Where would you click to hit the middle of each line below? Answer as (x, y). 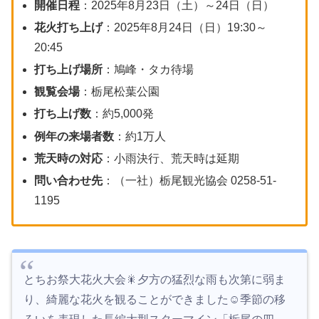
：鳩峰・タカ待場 (148, 70)
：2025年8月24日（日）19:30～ (185, 27)
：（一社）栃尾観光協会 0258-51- (190, 181)
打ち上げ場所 (69, 70)
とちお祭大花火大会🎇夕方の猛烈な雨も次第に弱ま (155, 280)
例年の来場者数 (74, 136)
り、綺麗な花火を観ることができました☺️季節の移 (155, 300)
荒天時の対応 (69, 158)
